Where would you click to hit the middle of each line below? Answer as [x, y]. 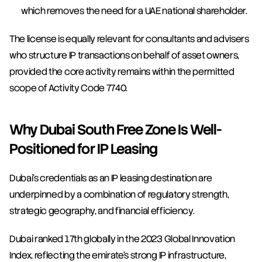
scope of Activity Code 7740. [69, 88]
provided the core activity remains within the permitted [122, 72]
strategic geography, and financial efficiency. [102, 211]
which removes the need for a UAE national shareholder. [134, 11]
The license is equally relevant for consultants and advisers [129, 39]
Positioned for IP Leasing [83, 149]
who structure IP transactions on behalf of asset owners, [125, 56]
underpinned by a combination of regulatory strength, [119, 195]
